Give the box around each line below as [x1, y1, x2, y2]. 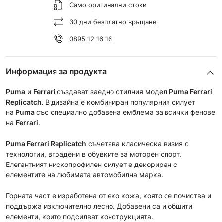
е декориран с [128, 160, 177, 168]
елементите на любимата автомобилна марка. [6, 170, 165, 179]
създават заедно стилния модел [57, 87, 169, 96]
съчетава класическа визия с [86, 139, 189, 148]
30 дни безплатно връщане [69, 17, 157, 26]
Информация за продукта [6, 66, 107, 76]
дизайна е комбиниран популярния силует [51, 98, 195, 106]
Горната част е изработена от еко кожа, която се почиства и [6, 191, 211, 200]
